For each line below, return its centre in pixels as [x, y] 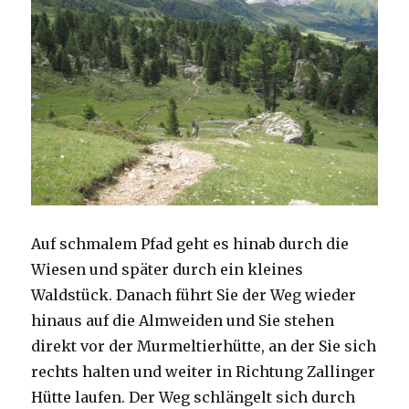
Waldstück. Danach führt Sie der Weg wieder [194, 294]
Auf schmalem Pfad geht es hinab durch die [190, 243]
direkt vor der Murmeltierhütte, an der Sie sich [204, 346]
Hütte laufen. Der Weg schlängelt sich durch [194, 397]
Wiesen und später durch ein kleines [168, 269]
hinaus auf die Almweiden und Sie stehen [183, 320]
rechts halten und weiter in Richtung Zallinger [204, 371]
